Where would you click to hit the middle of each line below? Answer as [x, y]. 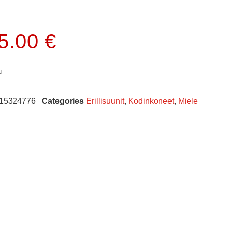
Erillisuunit [105, 101]
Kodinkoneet [151, 101]
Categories [63, 101]
